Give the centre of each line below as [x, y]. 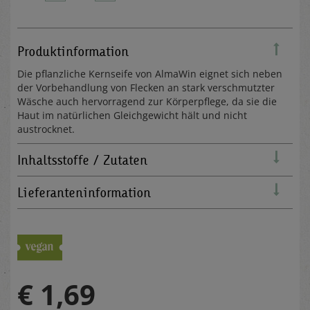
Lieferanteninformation [84, 192]
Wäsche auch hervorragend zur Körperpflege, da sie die [147, 101]
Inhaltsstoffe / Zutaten [82, 159]
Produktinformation [73, 51]
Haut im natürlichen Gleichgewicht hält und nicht [132, 115]
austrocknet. [47, 129]
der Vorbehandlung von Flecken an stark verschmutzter [146, 87]
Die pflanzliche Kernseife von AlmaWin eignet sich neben [150, 73]
